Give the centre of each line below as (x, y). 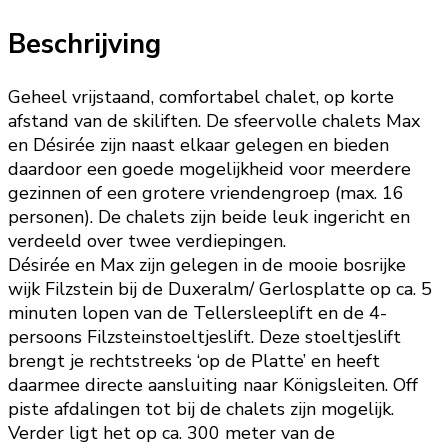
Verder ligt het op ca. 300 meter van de (171, 433)
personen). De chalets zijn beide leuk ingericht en (209, 217)
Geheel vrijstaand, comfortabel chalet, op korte (201, 97)
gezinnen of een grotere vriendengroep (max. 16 (206, 193)
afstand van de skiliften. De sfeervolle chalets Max (214, 121)
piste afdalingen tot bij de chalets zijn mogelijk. (201, 409)
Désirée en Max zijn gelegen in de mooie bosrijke (207, 265)
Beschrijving (84, 44)
